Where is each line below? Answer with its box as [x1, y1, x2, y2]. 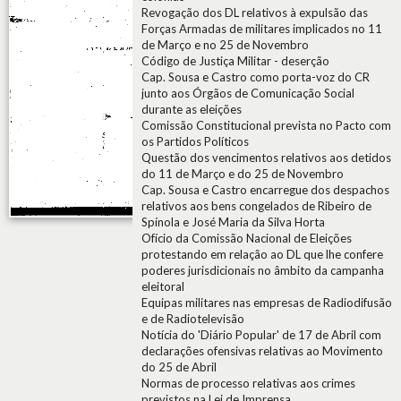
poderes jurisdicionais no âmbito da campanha [141, 263, 384, 277]
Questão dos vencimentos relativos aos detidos [141, 150, 391, 165]
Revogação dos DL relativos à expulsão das [141, 5, 368, 20]
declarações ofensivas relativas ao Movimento [141, 344, 383, 358]
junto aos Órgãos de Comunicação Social [141, 86, 354, 100]
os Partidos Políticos [141, 134, 249, 149]
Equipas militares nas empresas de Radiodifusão [141, 295, 392, 310]
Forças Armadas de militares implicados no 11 [141, 21, 382, 36]
